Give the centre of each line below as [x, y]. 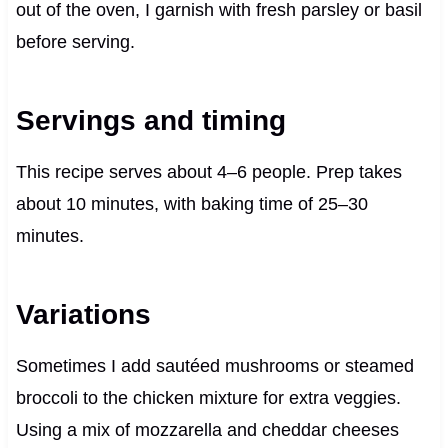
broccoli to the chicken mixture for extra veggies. [208, 398]
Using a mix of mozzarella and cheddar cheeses [207, 430]
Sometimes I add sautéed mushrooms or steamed [214, 366]
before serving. [75, 42]
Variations [83, 315]
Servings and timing [150, 121]
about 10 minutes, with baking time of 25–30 [191, 204]
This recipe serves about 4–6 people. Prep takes [208, 172]
